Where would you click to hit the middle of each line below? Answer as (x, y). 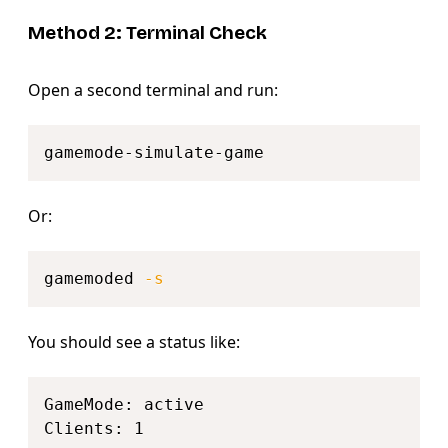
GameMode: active (124, 404)
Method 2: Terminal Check (147, 33)
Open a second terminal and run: (153, 89)
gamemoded (94, 278)
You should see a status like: (134, 341)
